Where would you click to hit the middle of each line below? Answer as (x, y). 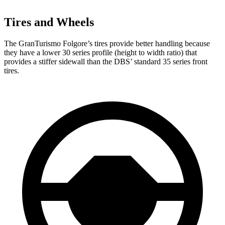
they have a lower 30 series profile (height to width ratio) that (100, 52)
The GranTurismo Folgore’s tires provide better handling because (107, 43)
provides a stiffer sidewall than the (59, 61)
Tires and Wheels (49, 22)
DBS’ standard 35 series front (161, 61)
